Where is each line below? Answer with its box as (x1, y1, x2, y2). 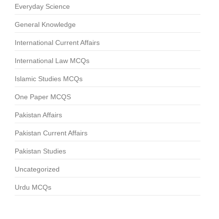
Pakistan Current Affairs (15, 129, 88, 137)
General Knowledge (15, 21, 76, 29)
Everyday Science (15, 2, 70, 11)
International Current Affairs (15, 39, 100, 47)
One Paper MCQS (15, 93, 71, 101)
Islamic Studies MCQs (15, 75, 83, 83)
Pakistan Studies (15, 147, 66, 155)
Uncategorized (15, 165, 60, 174)
